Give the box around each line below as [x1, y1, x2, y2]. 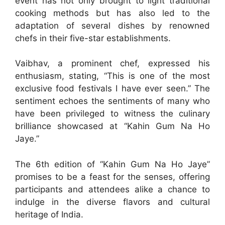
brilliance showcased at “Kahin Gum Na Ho [15, 121, 210, 132]
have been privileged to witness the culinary [15, 108, 210, 119]
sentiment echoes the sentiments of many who [15, 96, 210, 106]
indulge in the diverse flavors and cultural [15, 196, 210, 207]
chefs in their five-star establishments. [15, 33, 171, 43]
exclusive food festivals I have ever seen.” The [15, 83, 210, 94]
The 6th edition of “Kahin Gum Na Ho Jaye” [15, 159, 210, 169]
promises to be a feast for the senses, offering [15, 171, 210, 182]
